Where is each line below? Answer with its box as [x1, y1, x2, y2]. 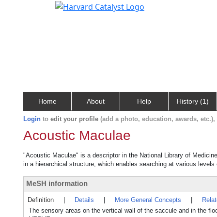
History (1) [176, 97, 209, 105]
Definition [28, 196, 54, 203]
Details [75, 196, 94, 203]
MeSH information [26, 179, 88, 187]
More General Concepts [115, 196, 181, 203]
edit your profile [50, 115, 98, 123]
